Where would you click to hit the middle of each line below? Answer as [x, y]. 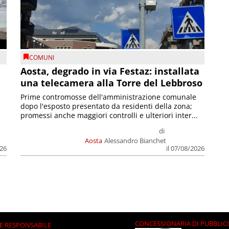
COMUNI [42, 57]
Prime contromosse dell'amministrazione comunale [109, 97]
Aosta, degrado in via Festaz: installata [110, 71]
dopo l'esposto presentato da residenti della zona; [107, 106]
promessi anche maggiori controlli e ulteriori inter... [109, 116]
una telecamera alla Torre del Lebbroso [112, 83]
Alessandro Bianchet [135, 141]
